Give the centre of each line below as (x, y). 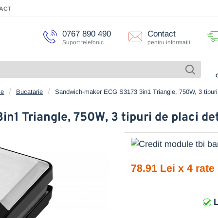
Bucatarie (29, 92)
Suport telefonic (83, 42)
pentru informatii (169, 42)
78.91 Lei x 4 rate (173, 168)
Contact (162, 34)
